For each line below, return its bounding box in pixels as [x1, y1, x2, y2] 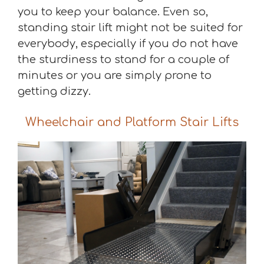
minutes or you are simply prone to [18, 69, 212, 81]
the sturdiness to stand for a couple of [18, 53, 229, 65]
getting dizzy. [18, 85, 91, 97]
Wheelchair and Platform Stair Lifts [25, 115, 239, 129]
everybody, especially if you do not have [18, 37, 238, 49]
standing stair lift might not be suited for [18, 21, 243, 34]
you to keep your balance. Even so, [18, 5, 208, 18]
